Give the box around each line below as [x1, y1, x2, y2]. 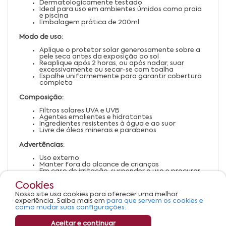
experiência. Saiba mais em [15, 197, 106, 204]
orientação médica [39, 174, 104, 181]
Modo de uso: [19, 33, 63, 40]
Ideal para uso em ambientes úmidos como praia [39, 6, 202, 13]
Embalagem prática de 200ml [39, 19, 139, 26]
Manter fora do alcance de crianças [39, 161, 159, 168]
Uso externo [39, 154, 79, 161]
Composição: [19, 94, 64, 101]
